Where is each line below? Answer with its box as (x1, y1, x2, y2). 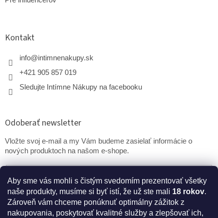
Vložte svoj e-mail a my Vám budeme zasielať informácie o (5, 137, 192, 145)
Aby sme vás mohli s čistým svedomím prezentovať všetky (7, 177, 207, 185)
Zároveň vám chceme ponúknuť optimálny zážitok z (7, 198, 184, 206)
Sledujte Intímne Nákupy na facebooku (19, 83, 142, 91)
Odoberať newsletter (5, 116, 81, 129)
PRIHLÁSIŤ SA (18, 193, 57, 203)
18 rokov (172, 187, 204, 196)
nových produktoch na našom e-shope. (5, 146, 129, 155)
